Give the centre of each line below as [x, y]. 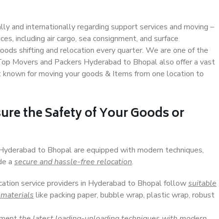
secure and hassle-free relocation [73, 162]
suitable [202, 183]
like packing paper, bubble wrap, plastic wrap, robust [124, 195]
